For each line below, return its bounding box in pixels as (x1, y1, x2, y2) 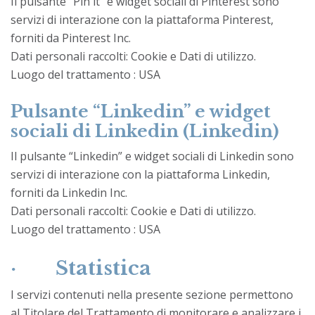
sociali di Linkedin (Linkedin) (11, 120, 279, 141)
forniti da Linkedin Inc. (11, 184, 127, 200)
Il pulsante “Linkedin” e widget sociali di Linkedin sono (11, 148, 294, 164)
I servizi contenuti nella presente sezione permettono (11, 286, 293, 302)
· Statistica (11, 255, 151, 281)
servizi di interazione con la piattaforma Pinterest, (11, 11, 274, 27)
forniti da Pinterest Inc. (11, 30, 131, 46)
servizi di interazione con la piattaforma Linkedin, (11, 166, 270, 182)
